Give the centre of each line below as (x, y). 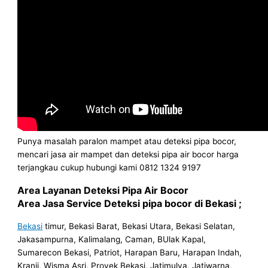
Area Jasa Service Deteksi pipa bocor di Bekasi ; (130, 203)
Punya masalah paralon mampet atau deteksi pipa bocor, (127, 141)
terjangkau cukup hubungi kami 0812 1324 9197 (109, 167)
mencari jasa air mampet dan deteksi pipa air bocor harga (128, 154)
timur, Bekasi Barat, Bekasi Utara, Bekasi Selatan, (139, 226)
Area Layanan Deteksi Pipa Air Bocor (103, 190)
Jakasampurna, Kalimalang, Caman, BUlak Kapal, (112, 239)
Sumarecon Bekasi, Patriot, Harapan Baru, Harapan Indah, (130, 252)
